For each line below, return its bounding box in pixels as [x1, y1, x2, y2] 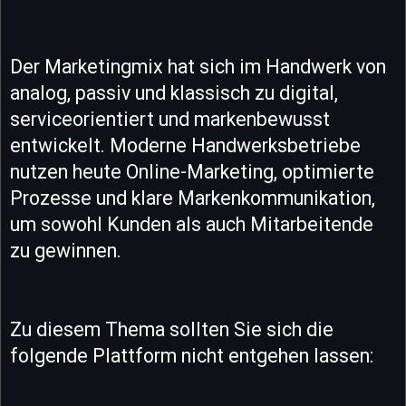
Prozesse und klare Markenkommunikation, [10, 186, 375, 209]
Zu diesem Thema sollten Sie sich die [10, 317, 333, 341]
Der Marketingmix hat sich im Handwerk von [10, 54, 386, 78]
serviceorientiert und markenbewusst [10, 107, 330, 130]
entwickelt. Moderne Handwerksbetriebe [10, 133, 361, 157]
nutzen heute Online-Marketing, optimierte [10, 159, 374, 183]
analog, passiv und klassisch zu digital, [10, 81, 338, 104]
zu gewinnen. [10, 238, 121, 262]
